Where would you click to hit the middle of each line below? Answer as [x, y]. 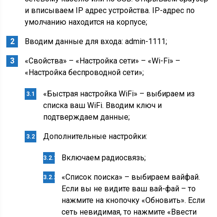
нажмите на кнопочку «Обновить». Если [133, 200]
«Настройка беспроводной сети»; [85, 72]
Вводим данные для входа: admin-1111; [96, 41]
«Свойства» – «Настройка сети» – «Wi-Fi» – [103, 61]
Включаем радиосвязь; [104, 158]
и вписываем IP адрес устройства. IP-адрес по [110, 10]
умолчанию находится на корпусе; [86, 22]
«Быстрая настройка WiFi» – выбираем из [119, 94]
